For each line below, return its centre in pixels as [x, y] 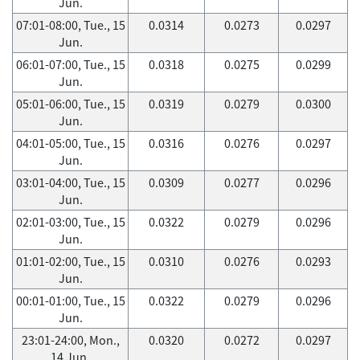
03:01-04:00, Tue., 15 [70, 182]
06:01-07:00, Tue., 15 [70, 64]
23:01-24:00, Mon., [70, 340]
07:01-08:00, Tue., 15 [70, 25]
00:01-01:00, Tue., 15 [70, 301]
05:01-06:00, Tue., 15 [70, 104]
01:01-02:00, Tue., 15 [70, 261]
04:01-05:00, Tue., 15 [70, 143]
